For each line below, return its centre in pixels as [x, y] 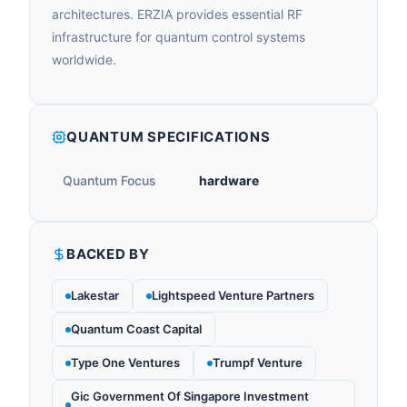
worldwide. [84, 60]
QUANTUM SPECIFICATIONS [169, 137]
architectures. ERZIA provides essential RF [177, 14]
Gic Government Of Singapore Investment [190, 396]
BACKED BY [108, 254]
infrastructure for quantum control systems [179, 37]
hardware [229, 180]
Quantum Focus [109, 180]
